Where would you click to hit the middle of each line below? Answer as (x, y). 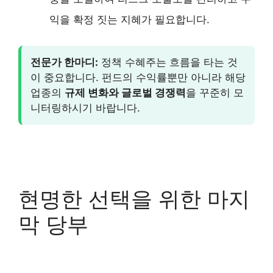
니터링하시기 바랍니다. (85, 108)
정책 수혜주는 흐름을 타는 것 (168, 62)
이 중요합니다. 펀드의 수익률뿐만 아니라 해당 (138, 77)
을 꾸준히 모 (215, 92)
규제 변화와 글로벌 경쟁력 (125, 92)
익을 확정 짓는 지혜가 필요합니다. (129, 19)
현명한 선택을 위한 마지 (134, 198)
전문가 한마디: (64, 62)
